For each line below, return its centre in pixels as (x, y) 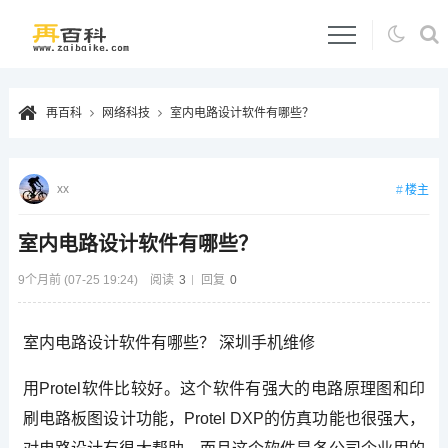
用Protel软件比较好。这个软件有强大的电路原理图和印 (224, 388)
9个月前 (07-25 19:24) (77, 279)
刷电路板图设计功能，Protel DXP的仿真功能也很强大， (224, 418)
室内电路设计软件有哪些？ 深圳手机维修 (168, 342)
